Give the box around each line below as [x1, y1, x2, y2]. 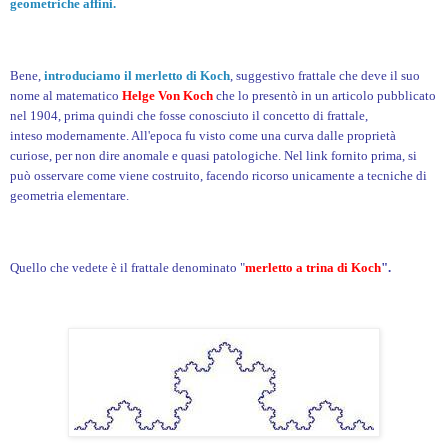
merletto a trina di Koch [245, 259, 381, 275]
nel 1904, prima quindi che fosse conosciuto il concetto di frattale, [10, 108, 368, 124]
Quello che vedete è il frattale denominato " [10, 259, 245, 275]
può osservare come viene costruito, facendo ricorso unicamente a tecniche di [10, 168, 427, 184]
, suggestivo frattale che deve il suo [230, 68, 420, 84]
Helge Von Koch [122, 88, 213, 104]
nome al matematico [10, 88, 122, 104]
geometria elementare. [10, 188, 129, 204]
